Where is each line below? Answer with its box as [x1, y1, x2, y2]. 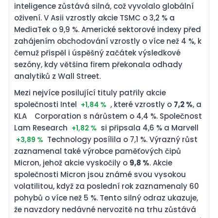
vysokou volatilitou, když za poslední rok [14, 181, 167, 191]
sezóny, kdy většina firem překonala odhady [14, 59, 182, 70]
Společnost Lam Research [14, 123, 114, 133]
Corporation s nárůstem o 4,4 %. [60, 111, 185, 121]
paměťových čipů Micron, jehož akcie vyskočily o [14, 158, 196, 168]
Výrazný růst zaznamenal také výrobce [14, 146, 163, 156]
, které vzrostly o [109, 99, 174, 109]
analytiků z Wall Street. [14, 71, 101, 81]
